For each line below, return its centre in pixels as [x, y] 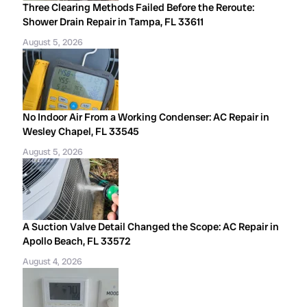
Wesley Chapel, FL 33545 [81, 132]
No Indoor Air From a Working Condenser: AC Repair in [146, 117]
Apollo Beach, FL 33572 [77, 241]
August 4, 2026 [53, 261]
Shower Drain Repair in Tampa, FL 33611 [113, 22]
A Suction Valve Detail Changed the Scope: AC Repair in [151, 227]
